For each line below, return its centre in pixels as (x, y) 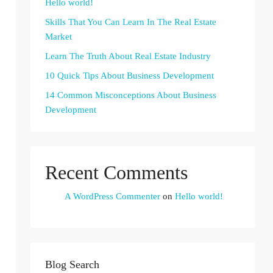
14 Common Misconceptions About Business (131, 95)
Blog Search (72, 264)
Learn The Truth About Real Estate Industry (128, 56)
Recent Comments (116, 172)
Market (58, 37)
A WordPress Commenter (112, 196)
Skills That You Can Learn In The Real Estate (131, 22)
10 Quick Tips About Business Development (129, 76)
